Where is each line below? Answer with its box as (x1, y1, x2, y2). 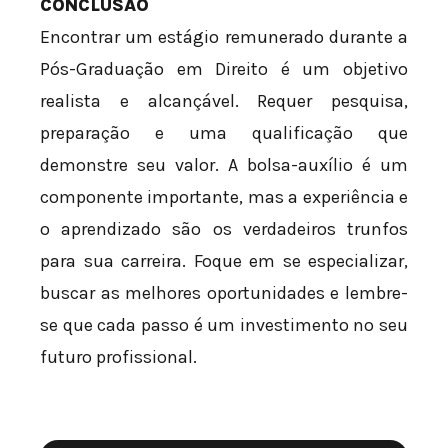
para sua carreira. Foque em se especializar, (40, 249, 408, 272)
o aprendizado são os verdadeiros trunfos (40, 217, 408, 240)
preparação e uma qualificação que (40, 121, 408, 144)
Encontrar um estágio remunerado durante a (40, 25, 408, 48)
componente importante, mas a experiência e (40, 185, 408, 208)
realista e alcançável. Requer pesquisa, (40, 89, 408, 112)
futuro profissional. (40, 345, 197, 368)
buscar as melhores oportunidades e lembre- (40, 281, 408, 304)
